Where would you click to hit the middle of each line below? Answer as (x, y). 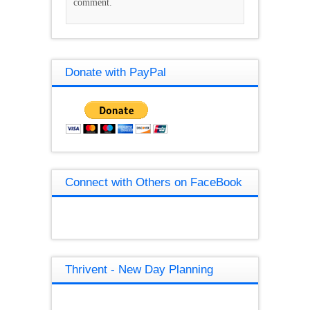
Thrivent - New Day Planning (139, 269)
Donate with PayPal (116, 72)
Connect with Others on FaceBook (154, 182)
